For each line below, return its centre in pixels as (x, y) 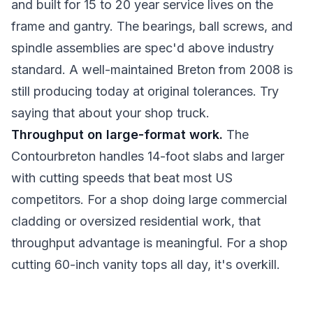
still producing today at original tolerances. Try (145, 91)
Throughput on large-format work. (117, 134)
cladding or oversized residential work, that (136, 221)
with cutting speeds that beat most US (122, 178)
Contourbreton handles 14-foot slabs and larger (148, 156)
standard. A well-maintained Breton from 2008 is (152, 70)
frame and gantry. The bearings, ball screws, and (152, 26)
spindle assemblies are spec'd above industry (143, 48)
